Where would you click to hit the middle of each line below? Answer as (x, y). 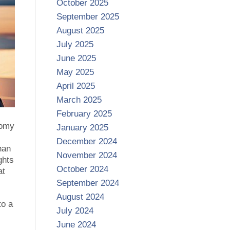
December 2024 (87, 142)
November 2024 (87, 156)
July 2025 (75, 45)
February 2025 (84, 114)
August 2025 (80, 31)
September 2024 (88, 183)
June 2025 (76, 59)
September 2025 (88, 17)
